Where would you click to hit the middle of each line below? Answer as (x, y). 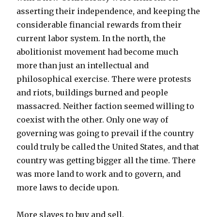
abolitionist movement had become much (98, 52)
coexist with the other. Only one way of (93, 119)
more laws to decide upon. (68, 187)
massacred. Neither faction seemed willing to (106, 106)
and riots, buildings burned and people (93, 92)
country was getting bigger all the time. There (106, 160)
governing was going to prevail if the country (105, 133)
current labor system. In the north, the (91, 38)
